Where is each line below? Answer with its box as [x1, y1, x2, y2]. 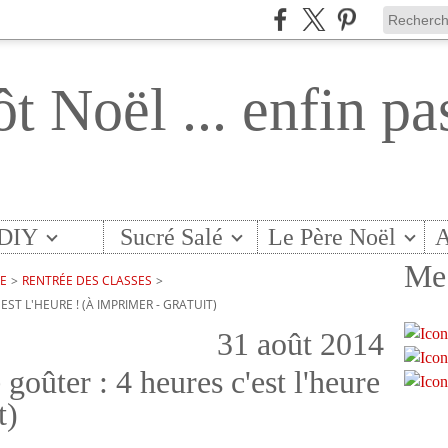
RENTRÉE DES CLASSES [22, 272, 152, 289]
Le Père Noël [268, 224, 397, 250]
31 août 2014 [217, 326, 384, 362]
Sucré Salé [119, 224, 223, 250]
